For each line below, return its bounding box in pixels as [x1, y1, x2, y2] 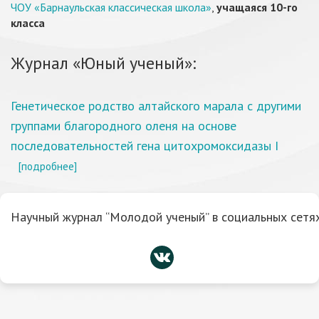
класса [11, 16, 45, 30]
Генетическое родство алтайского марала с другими [11, 98, 301, 114]
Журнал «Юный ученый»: [11, 52, 196, 74]
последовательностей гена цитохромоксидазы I [11, 137, 278, 154]
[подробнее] [18, 159, 77, 173]
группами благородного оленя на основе [11, 117, 236, 134]
